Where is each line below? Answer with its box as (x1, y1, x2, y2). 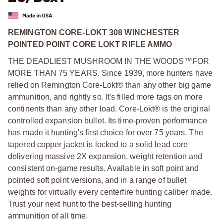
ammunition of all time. (8, 211, 88, 220)
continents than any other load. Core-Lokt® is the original (8, 104, 210, 113)
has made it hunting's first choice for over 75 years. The (8, 128, 203, 137)
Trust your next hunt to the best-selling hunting (8, 199, 171, 208)
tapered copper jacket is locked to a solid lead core (8, 140, 188, 149)
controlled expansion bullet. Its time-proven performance (8, 116, 207, 125)
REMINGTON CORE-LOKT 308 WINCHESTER (8, 28, 180, 37)
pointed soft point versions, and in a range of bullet (8, 175, 187, 184)
